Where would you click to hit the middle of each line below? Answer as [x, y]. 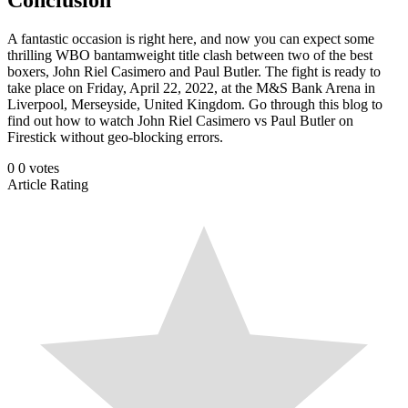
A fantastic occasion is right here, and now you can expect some [191, 38]
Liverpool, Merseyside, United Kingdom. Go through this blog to [195, 104]
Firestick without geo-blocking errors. [115, 137]
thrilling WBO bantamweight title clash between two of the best [190, 55]
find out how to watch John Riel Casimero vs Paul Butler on [180, 120]
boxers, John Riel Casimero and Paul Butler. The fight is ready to [194, 71]
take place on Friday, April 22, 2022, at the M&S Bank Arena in [191, 87]
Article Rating [48, 184]
